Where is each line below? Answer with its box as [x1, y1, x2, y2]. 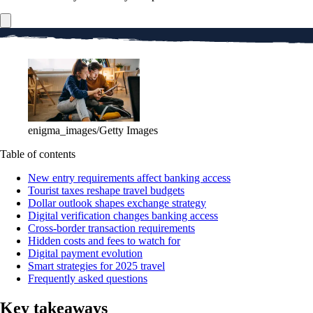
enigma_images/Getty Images [28, 124, 158, 136]
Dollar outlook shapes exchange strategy [28, 196, 206, 209]
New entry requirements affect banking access [28, 171, 231, 184]
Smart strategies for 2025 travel [28, 259, 165, 272]
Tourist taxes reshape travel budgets [28, 184, 184, 196]
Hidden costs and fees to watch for [28, 234, 180, 247]
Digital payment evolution [28, 247, 143, 259]
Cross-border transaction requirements [28, 221, 195, 234]
